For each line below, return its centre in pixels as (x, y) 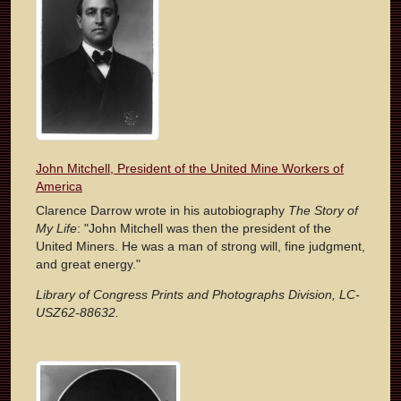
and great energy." (88, 264)
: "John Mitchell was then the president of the (204, 229)
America (59, 187)
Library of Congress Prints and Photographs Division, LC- (198, 295)
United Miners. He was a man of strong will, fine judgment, (200, 247)
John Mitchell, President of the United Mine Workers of (190, 169)
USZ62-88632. (77, 313)
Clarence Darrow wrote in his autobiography (162, 211)
